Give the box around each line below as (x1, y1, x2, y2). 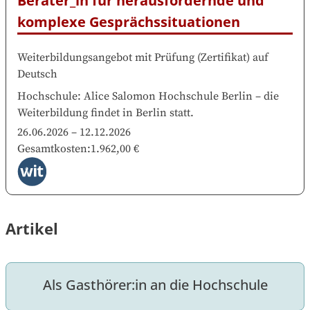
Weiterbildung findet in (17, 106, 133, 120)
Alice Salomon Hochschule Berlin (84, 89, 253, 104)
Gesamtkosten (17, 142, 87, 156)
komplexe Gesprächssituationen (17, 12, 240, 32)
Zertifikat (201, 51, 246, 65)
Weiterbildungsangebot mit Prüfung (17, 51, 194, 65)
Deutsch (17, 67, 57, 82)
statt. (170, 106, 194, 120)
